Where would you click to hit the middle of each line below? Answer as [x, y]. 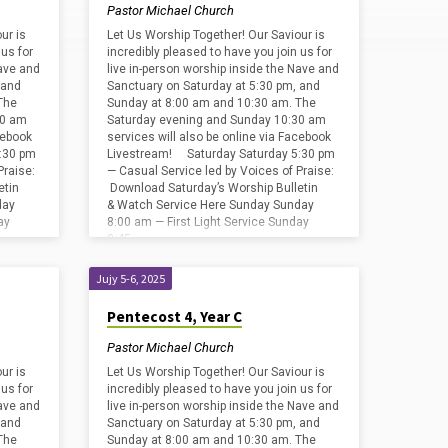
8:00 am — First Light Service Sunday [208, 222]
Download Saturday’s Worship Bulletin [213, 188]
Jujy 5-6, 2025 [131, 279]
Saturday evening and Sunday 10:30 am [217, 120]
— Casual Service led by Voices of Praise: [222, 171]
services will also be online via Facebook [219, 137]
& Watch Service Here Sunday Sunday [211, 205]
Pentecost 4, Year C [175, 317]
